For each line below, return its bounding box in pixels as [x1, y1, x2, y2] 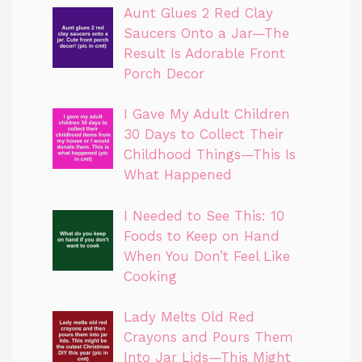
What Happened [123, 166, 232, 183]
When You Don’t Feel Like [123, 247, 290, 264]
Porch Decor [123, 65, 204, 82]
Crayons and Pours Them [123, 329, 293, 346]
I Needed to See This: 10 [123, 207, 284, 224]
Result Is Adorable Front [123, 44, 285, 61]
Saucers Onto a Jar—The [123, 24, 289, 41]
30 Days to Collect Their [123, 126, 284, 143]
